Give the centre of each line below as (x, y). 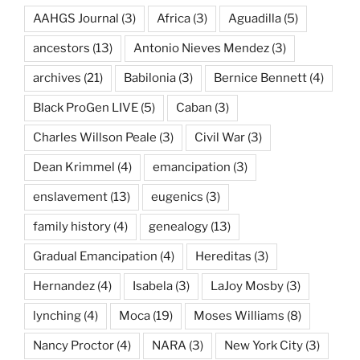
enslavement (70, 197)
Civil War (220, 138)
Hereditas (223, 257)
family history (72, 227)
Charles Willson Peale (95, 138)
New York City (264, 346)
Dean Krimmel (74, 168)
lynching (57, 316)
